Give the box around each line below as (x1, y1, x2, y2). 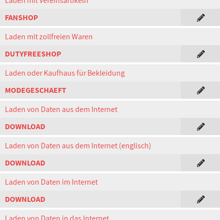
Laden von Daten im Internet (5, 177, 98, 187)
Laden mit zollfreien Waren (5, 31, 93, 42)
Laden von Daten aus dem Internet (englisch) (5, 140, 151, 151)
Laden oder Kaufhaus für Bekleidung (5, 68, 125, 78)
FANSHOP (5, 12, 38, 23)
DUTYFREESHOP (5, 49, 61, 59)
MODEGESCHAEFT (5, 85, 66, 95)
